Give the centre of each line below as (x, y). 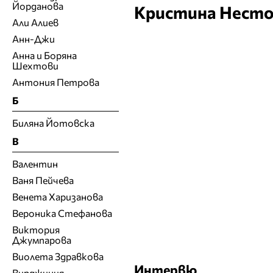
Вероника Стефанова (62, 213)
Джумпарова (42, 239)
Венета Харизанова (58, 196)
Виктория (36, 229)
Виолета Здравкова (58, 256)
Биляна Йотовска (53, 122)
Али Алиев (35, 22)
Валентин (35, 163)
